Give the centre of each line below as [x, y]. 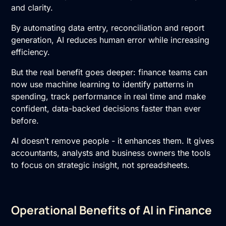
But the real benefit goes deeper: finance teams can [109, 72]
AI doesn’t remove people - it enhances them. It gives [113, 140]
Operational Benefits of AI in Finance [112, 210]
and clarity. [32, 7]
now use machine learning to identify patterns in [102, 84]
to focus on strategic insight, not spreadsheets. [101, 165]
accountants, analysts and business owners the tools [111, 153]
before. [25, 120]
